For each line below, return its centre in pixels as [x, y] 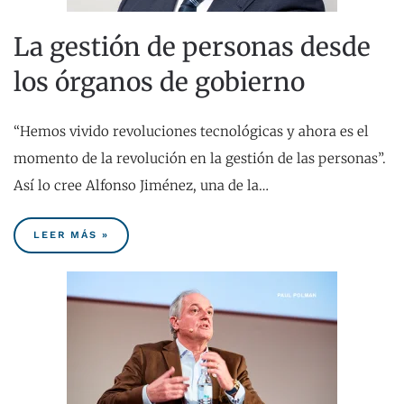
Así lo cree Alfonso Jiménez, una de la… [141, 186]
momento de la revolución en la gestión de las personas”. [200, 159]
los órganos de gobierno [159, 83]
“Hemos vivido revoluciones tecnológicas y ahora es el [191, 132]
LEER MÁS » [71, 235]
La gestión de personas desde [192, 47]
